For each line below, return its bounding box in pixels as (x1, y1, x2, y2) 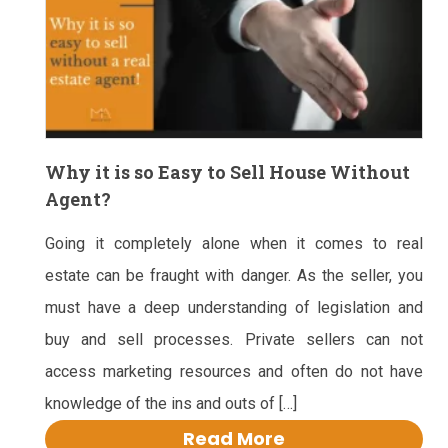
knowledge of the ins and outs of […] (45, 394, 297, 414)
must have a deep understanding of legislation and (45, 298, 423, 318)
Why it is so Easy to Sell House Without (45, 160, 410, 185)
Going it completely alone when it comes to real (45, 234, 423, 254)
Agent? (45, 187, 111, 212)
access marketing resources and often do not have (45, 362, 423, 382)
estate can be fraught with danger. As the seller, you (45, 266, 423, 286)
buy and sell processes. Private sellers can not (45, 330, 423, 350)
